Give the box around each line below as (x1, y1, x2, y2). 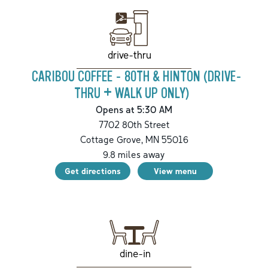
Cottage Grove (80, 133, 141, 146)
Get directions (65, 166, 121, 176)
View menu (154, 166, 197, 176)
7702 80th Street (98, 118, 170, 131)
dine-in (119, 246, 151, 260)
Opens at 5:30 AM (96, 103, 172, 116)
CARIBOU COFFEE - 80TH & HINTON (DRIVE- (31, 69, 242, 86)
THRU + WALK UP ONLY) (74, 86, 189, 102)
